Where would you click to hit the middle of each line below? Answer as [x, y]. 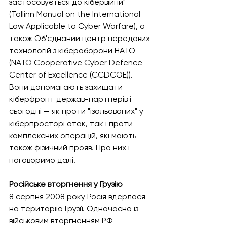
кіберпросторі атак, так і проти [72, 123]
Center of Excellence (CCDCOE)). [72, 75]
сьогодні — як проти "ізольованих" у [77, 111]
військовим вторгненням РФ [62, 221]
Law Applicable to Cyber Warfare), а [78, 26]
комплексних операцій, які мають [74, 136]
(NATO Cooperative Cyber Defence [77, 63]
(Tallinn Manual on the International [76, 14]
